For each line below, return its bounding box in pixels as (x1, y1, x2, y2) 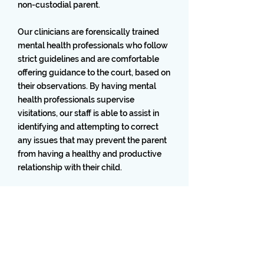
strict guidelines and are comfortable (18, 54, 159, 64)
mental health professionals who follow (18, 41, 168, 50)
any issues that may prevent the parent (18, 136, 167, 145)
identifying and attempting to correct (18, 122, 159, 131)
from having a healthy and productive (18, 149, 161, 159)
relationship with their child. (18, 163, 122, 172)
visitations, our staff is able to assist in (18, 108, 159, 118)
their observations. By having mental (18, 81, 156, 91)
